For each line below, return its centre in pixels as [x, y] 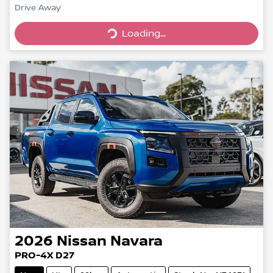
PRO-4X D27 [44, 256]
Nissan [82, 242]
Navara [136, 242]
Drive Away [38, 8]
